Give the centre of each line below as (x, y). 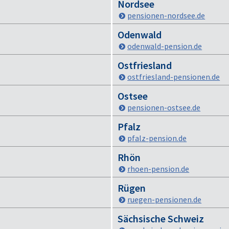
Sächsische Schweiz (161, 219)
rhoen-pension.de (158, 169)
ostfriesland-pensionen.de (174, 77)
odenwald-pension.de (165, 46)
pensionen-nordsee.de (166, 15)
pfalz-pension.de (157, 138)
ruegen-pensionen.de (165, 199)
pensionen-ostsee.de (164, 107)
